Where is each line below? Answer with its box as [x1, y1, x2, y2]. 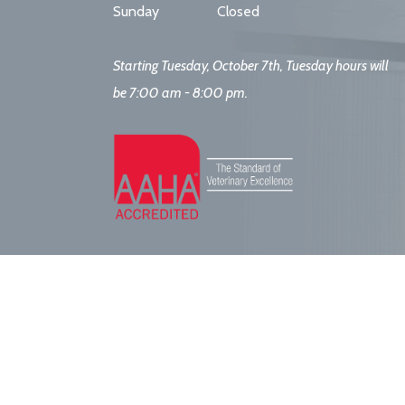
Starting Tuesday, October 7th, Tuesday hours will [113, 57, 390, 75]
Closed [216, 3, 259, 21]
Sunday [113, 3, 160, 21]
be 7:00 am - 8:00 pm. [113, 84, 249, 102]
